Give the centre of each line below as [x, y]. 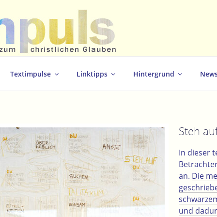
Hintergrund [154, 74]
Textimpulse [31, 74]
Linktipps [92, 74]
